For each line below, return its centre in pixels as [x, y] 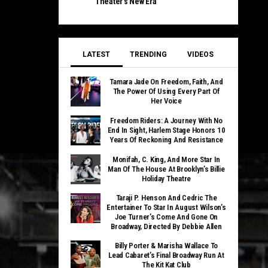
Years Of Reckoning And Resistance [166, 140]
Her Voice [166, 101]
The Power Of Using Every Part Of [166, 91]
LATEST [97, 54]
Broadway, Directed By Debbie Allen [166, 226]
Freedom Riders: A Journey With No [166, 121]
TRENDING [148, 54]
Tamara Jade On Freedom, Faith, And [166, 82]
